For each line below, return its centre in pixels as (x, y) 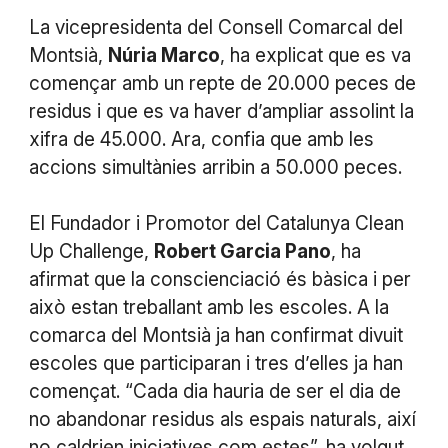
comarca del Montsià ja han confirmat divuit (215, 336)
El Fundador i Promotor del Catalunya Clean (216, 224)
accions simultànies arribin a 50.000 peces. (215, 168)
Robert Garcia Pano (242, 252)
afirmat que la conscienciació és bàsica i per (219, 280)
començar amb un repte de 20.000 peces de (222, 84)
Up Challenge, (91, 252)
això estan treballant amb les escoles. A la (208, 308)
